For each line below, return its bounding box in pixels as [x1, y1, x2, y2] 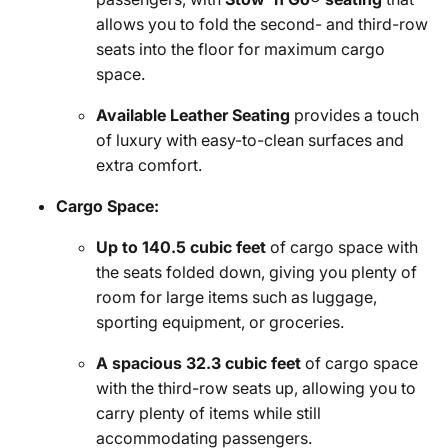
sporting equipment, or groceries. [96, 312, 344, 332]
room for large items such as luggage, [96, 287, 377, 307]
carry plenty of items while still [96, 403, 321, 423]
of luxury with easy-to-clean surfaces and [96, 130, 404, 150]
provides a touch [290, 105, 419, 125]
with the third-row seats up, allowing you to [96, 378, 416, 398]
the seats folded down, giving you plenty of [96, 262, 417, 282]
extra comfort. [96, 155, 202, 175]
